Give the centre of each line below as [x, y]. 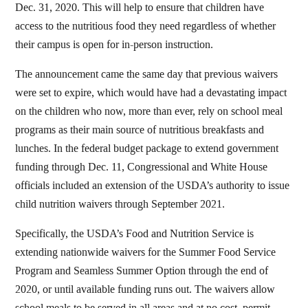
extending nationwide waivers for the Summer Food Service [146, 252]
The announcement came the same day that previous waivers [147, 74]
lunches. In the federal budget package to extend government [147, 148]
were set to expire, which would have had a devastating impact [151, 93]
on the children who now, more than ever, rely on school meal [149, 111]
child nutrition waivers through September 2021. [120, 204]
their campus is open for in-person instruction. [114, 45]
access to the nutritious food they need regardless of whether [146, 26]
